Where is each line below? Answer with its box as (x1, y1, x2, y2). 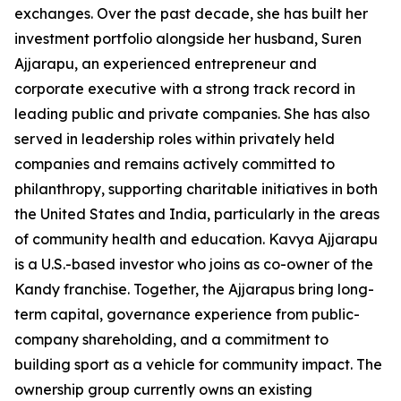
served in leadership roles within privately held (14, 130, 335, 148)
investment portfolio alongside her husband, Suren (14, 30, 362, 47)
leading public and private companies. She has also (14, 105, 370, 123)
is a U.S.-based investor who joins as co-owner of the (14, 255, 373, 273)
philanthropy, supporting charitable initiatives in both (14, 180, 378, 198)
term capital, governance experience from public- (14, 305, 360, 323)
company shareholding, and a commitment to (14, 330, 328, 348)
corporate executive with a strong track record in (14, 80, 355, 98)
